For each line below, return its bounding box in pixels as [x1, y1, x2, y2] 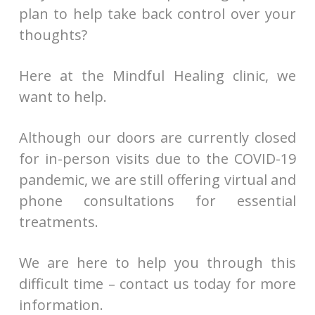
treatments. [18, 212, 98, 231]
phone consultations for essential [18, 191, 297, 210]
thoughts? [18, 25, 87, 44]
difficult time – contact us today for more [18, 274, 297, 293]
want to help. [18, 86, 107, 106]
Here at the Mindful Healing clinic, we [18, 65, 297, 85]
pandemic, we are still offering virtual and [18, 169, 297, 189]
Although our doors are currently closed [18, 127, 297, 147]
